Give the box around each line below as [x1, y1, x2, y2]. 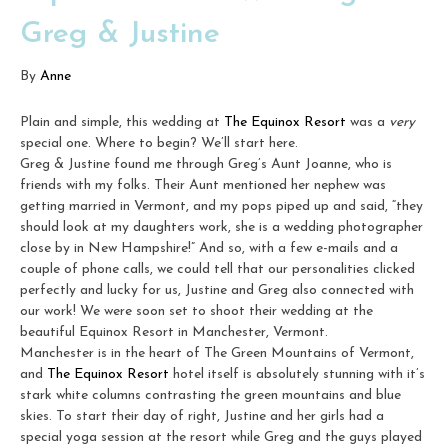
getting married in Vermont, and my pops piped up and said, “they [20, 198, 423, 214]
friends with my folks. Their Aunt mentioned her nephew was [20, 177, 386, 193]
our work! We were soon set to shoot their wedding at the [20, 303, 373, 319]
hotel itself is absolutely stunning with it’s [169, 366, 425, 382]
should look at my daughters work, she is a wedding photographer [20, 219, 423, 235]
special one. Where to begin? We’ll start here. [20, 135, 298, 151]
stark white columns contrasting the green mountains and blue [20, 387, 401, 403]
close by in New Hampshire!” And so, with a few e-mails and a [20, 240, 398, 256]
